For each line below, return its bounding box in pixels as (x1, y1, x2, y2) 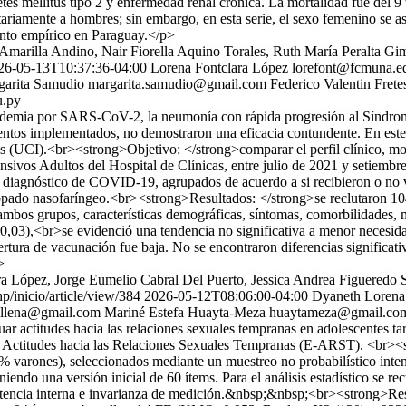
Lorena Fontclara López (150, 60, 288, 75)
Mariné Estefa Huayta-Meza (104, 304, 266, 320)
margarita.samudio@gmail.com (88, 76, 266, 92)
